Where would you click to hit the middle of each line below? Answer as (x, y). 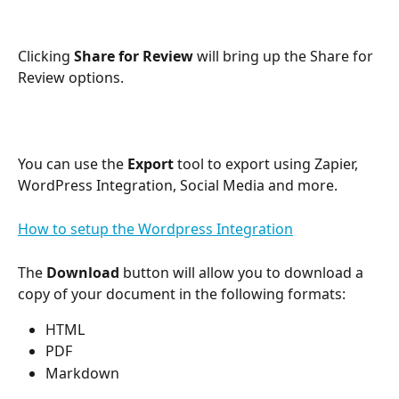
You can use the (73, 164)
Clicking (46, 57)
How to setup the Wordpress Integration (155, 228)
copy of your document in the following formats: (182, 293)
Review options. (71, 78)
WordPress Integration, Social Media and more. (178, 186)
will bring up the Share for (287, 57)
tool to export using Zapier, (268, 164)
